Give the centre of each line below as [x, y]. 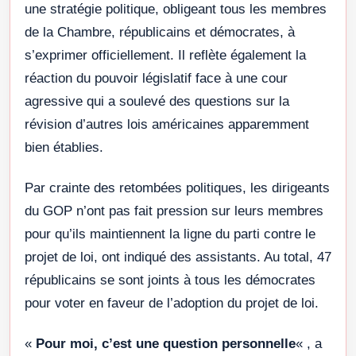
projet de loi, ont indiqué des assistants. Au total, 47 [178, 257]
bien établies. [64, 148]
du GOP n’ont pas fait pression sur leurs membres [174, 211]
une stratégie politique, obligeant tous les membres [176, 10]
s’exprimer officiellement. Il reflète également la [165, 56]
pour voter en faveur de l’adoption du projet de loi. [172, 304]
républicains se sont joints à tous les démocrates [170, 281]
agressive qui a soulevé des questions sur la [157, 102]
